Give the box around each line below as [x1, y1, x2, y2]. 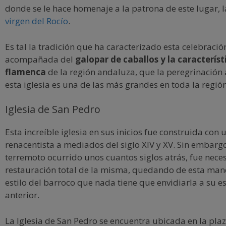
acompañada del [5, 53, 73, 65]
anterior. [5, 189, 39, 201]
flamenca [5, 66, 46, 78]
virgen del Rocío [5, 15, 68, 27]
